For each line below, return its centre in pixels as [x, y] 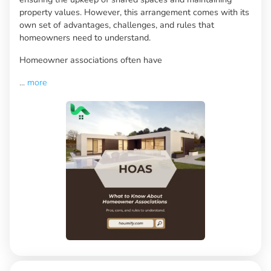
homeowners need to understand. [85, 37]
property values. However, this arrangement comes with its [134, 12]
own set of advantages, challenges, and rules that [117, 24]
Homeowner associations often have [91, 60]
